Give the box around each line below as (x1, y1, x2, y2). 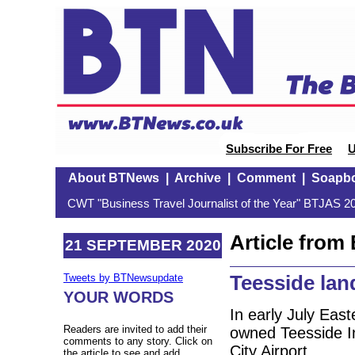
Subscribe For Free (226, 143, 332, 155)
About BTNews (67, 171, 159, 185)
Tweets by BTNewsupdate (63, 272, 183, 284)
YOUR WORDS (63, 288, 174, 307)
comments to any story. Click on (63, 335, 212, 348)
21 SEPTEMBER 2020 (64, 236, 221, 254)
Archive (174, 171, 221, 185)
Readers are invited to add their (63, 323, 207, 336)
